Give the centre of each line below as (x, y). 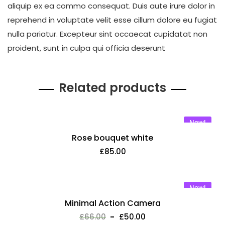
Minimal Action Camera (113, 203)
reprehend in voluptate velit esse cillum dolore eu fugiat (112, 20)
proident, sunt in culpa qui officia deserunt (86, 48)
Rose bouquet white (113, 138)
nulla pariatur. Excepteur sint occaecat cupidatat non (107, 34)
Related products (113, 88)
